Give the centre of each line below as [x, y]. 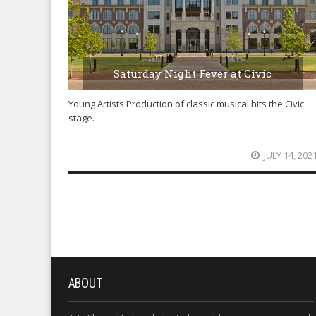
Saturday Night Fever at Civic [193, 73]
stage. [81, 117]
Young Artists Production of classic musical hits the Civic [186, 103]
